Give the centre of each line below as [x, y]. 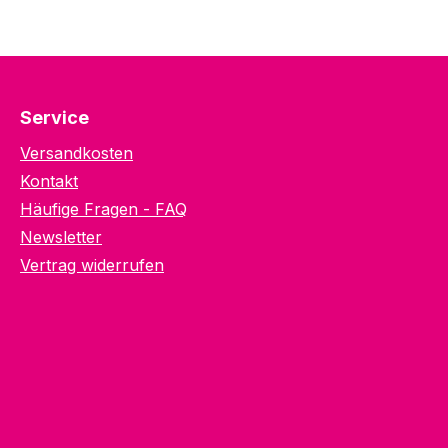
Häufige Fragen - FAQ [103, 209]
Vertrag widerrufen [92, 265]
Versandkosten [76, 153]
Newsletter [61, 237]
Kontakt [49, 181]
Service [54, 117]
